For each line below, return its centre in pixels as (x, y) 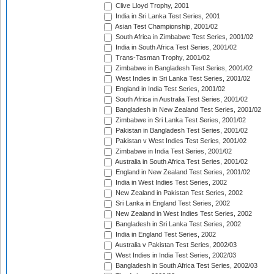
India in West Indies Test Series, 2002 (170, 183)
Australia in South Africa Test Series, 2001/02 (181, 162)
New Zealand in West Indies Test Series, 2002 (183, 214)
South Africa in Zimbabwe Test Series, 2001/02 (183, 37)
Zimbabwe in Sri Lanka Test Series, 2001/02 (180, 120)
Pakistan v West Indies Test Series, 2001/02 (180, 141)
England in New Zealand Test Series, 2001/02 (182, 172)
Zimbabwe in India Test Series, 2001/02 (173, 151)
